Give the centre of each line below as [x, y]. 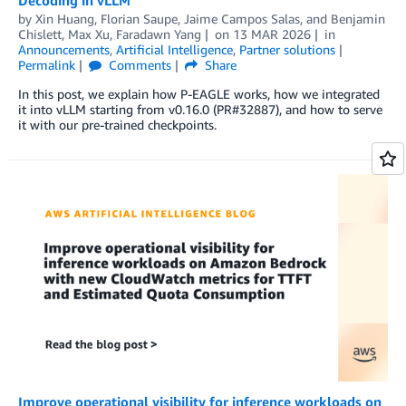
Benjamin [358, 18]
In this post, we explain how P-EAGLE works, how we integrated [199, 93]
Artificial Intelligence [174, 49]
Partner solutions [287, 49]
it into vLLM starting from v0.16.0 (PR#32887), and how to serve [200, 109]
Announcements [64, 49]
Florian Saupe [139, 18]
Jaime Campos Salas [242, 18]
